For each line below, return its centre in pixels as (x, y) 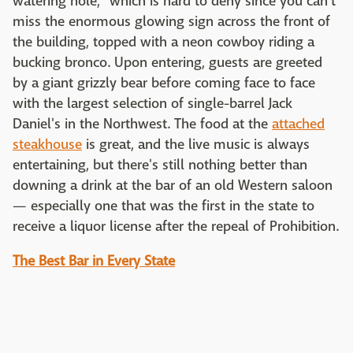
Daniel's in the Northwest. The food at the (142, 124)
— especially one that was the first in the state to (163, 206)
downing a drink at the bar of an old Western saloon (173, 186)
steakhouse (47, 145)
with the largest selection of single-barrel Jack (152, 104)
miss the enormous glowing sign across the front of (171, 22)
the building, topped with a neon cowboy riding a (163, 43)
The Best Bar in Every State (94, 262)
